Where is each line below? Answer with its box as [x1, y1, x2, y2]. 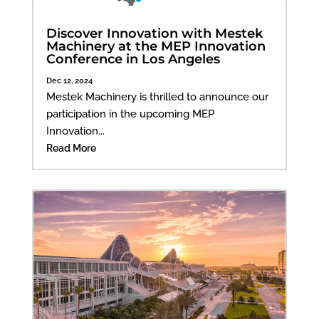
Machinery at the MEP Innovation [46, 38, 266, 54]
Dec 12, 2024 [46, 75, 93, 85]
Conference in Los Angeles [46, 51, 220, 67]
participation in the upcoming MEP [46, 107, 214, 120]
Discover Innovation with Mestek [46, 25, 263, 41]
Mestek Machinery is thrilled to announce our [46, 90, 268, 103]
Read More [46, 142, 96, 154]
